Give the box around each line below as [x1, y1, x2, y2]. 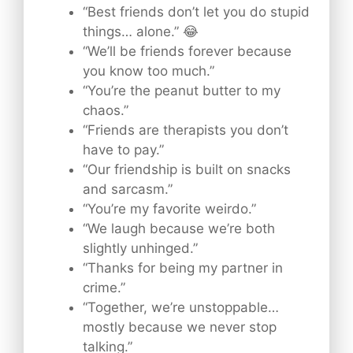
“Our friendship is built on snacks [83, 161, 291, 177]
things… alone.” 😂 [83, 23, 199, 39]
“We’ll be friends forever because [83, 43, 292, 59]
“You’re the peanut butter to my [83, 82, 281, 98]
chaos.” [83, 102, 128, 118]
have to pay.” [83, 141, 164, 158]
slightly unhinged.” [83, 240, 198, 256]
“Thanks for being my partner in [83, 259, 283, 276]
